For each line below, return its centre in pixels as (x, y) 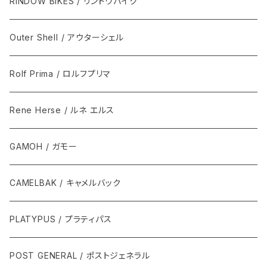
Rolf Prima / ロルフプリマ (60, 74)
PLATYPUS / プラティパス (61, 219)
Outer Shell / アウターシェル (67, 38)
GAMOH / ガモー (44, 147)
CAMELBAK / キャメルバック (65, 183)
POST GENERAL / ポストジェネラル (80, 256)
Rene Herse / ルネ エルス (62, 110)
